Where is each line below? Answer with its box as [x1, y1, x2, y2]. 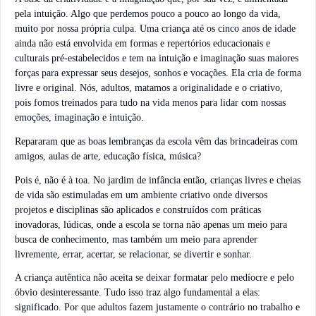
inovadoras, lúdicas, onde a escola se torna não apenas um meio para [15, 219, 287, 230]
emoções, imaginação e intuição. [15, 112, 144, 123]
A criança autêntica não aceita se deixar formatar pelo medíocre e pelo [15, 272, 294, 284]
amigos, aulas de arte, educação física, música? [15, 150, 201, 162]
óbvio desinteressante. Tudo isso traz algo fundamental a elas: [15, 287, 260, 298]
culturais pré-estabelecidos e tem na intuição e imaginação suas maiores [15, 53, 298, 64]
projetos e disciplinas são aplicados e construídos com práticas [15, 204, 261, 215]
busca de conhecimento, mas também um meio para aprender [15, 233, 257, 245]
